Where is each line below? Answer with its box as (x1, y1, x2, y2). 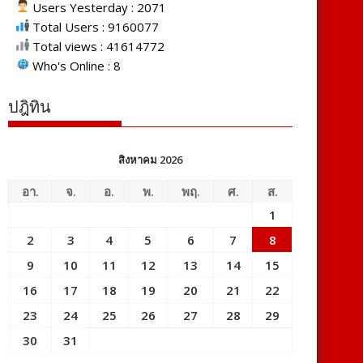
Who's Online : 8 (29, 58, 121, 75)
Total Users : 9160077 (29, 19, 159, 36)
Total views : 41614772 (29, 38, 164, 55)
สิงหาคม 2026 (118, 152, 182, 168)
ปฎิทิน (8, 97, 51, 117)
